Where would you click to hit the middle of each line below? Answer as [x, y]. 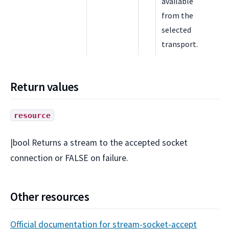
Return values [44, 86]
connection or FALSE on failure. [69, 158]
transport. [180, 44]
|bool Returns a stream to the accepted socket [99, 142]
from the [178, 15]
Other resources [50, 197]
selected [177, 29]
